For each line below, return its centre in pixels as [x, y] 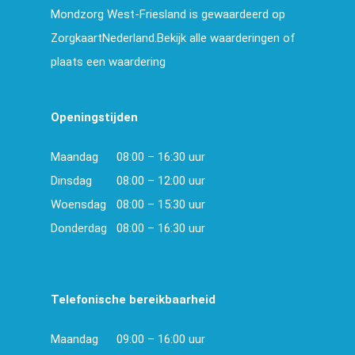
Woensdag [78, 204]
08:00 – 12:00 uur [161, 180]
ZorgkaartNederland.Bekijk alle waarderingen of [173, 38]
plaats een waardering [108, 61]
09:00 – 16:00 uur [161, 339]
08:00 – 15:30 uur [161, 204]
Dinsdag [71, 180]
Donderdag [79, 228]
